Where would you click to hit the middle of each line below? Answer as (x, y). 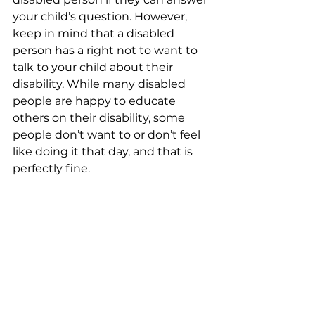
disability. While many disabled (101, 84)
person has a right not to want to (107, 50)
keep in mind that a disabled (95, 33)
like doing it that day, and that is (104, 152)
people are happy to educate (96, 101)
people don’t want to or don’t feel (108, 135)
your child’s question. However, (101, 17)
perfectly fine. (51, 168)
